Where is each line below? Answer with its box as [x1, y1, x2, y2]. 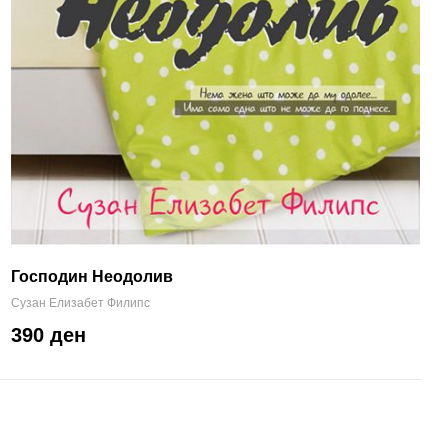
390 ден [11, 323, 86, 346]
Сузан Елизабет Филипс [11, 295, 150, 310]
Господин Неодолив [11, 267, 173, 285]
